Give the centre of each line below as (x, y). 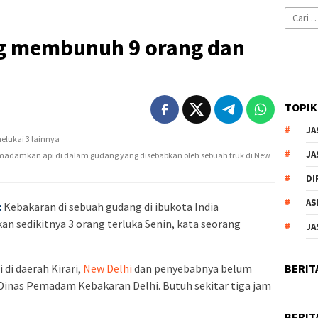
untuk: (298, 29)
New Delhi (108, 269)
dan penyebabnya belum (192, 269)
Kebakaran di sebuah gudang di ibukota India (111, 207)
